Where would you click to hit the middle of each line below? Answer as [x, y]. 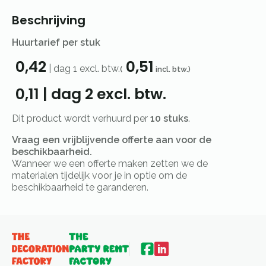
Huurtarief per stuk [56, 43]
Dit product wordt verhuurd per [81, 119]
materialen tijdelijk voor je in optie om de [99, 176]
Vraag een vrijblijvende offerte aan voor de [112, 140]
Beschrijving [49, 20]
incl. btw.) [172, 69]
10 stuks [169, 119]
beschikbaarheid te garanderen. [80, 188]
